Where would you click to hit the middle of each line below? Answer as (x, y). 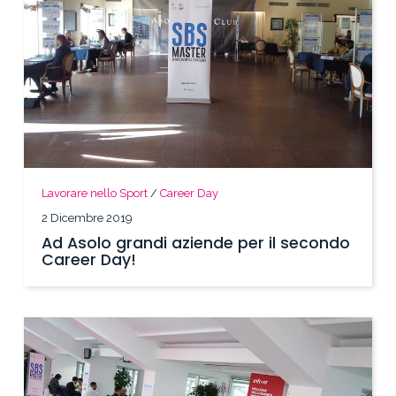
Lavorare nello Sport (95, 194)
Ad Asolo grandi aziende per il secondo (196, 244)
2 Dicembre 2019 (88, 218)
